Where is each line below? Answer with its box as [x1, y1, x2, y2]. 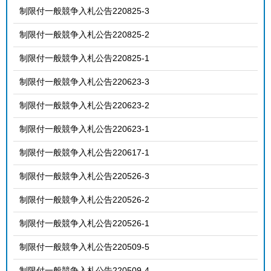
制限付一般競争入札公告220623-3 [19, 76, 149, 87]
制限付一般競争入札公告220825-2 [19, 29, 149, 39]
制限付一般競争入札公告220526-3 [19, 171, 149, 181]
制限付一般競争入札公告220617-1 [19, 147, 149, 157]
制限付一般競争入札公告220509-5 [19, 241, 149, 252]
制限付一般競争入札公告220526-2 [19, 194, 149, 204]
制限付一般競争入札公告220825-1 [19, 53, 149, 63]
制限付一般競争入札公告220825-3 [19, 5, 149, 16]
